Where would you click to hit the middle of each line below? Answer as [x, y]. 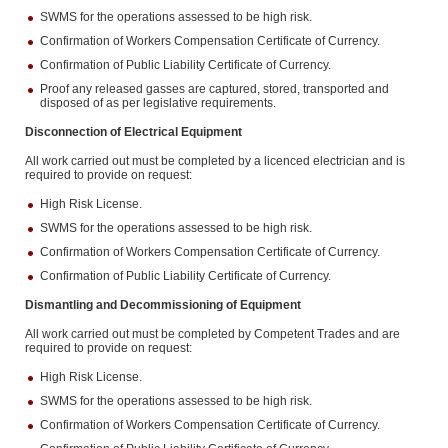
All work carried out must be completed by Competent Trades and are [212, 334]
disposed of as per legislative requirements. [157, 103]
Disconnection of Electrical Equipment [133, 132]
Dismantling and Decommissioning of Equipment [162, 305]
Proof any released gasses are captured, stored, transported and [214, 89]
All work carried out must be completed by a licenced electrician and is [214, 161]
